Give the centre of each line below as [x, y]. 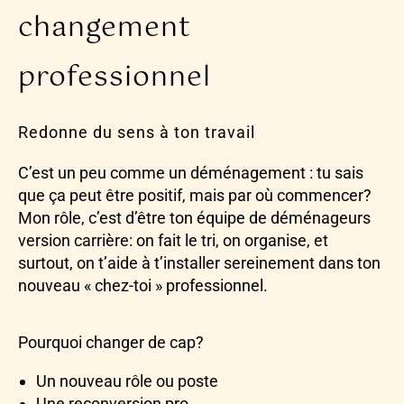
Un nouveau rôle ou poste [127, 381]
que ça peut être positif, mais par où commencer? [195, 196]
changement [105, 29]
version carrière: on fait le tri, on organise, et [173, 241]
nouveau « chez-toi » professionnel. [143, 286]
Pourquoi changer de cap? [111, 343]
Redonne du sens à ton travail [137, 133]
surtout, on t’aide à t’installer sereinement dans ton [199, 263]
